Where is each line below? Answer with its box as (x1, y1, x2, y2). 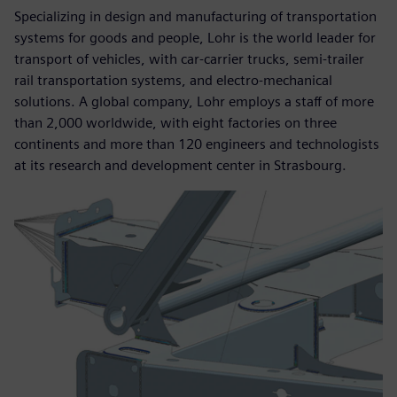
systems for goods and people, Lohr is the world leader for (14, 28, 376, 46)
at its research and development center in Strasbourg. (14, 156, 346, 174)
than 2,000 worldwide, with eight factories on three (14, 113, 337, 131)
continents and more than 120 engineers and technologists (14, 135, 379, 152)
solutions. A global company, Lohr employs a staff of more (14, 92, 374, 110)
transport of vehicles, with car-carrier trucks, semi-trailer (14, 50, 364, 67)
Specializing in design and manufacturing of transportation (14, 7, 377, 25)
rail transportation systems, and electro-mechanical (14, 71, 332, 89)
